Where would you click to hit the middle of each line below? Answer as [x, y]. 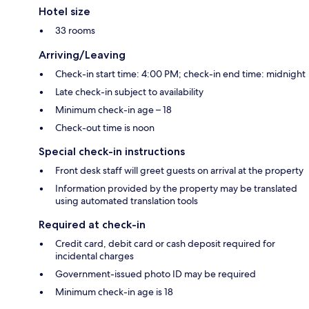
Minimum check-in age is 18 [114, 291]
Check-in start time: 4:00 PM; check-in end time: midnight [180, 73]
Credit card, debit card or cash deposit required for [165, 243]
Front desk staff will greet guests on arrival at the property [179, 170]
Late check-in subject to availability [129, 91]
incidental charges [94, 256]
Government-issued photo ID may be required [156, 273]
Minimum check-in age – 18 [113, 109]
